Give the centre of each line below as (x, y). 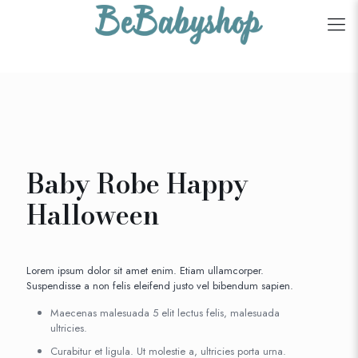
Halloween (93, 215)
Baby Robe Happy (137, 184)
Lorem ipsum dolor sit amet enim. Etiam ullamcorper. (145, 270)
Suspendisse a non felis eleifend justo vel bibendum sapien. (160, 286)
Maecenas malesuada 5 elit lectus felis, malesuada (165, 313)
